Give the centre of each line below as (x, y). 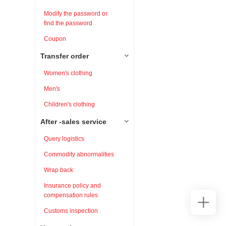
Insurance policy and (72, 186)
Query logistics (64, 139)
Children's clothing (69, 104)
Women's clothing (68, 73)
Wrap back (58, 170)
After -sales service (73, 122)
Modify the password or (75, 14)
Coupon (55, 39)
